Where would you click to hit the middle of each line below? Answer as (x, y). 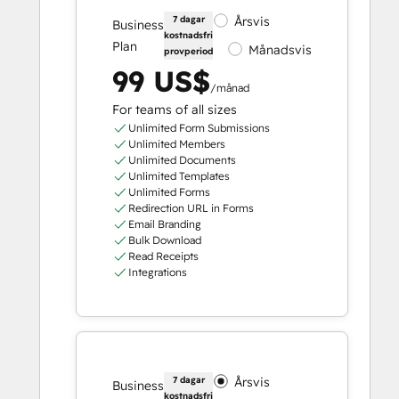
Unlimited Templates (179, 175)
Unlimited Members (176, 143)
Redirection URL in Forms (191, 208)
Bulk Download (164, 240)
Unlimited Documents (182, 159)
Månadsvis (281, 49)
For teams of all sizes (175, 109)
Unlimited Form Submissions (199, 127)
